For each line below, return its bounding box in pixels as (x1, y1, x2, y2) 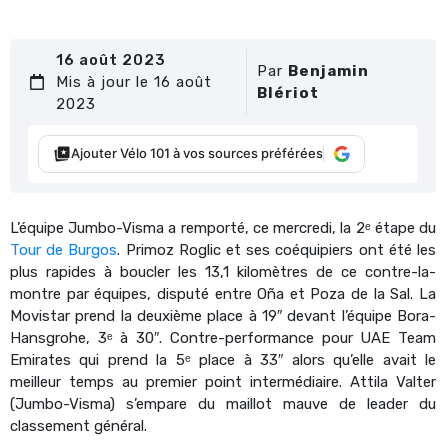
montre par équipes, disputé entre (10, 284, 258, 303)
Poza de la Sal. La (310, 284, 437, 303)
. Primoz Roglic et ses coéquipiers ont (117, 240, 384, 259)
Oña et (257, 284, 311, 303)
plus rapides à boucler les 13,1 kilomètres (10, 262, 308, 281)
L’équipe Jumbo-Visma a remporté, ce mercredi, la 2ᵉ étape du (10, 218, 436, 237)
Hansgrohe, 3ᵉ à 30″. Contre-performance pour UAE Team (10, 328, 436, 347)
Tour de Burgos (10, 240, 118, 259)
